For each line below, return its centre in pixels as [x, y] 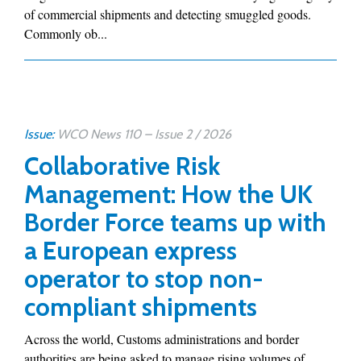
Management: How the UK [168, 194]
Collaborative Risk [122, 166]
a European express [131, 251]
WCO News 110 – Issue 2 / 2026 [144, 134]
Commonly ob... [66, 33]
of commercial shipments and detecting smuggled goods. [168, 14]
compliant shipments [141, 307]
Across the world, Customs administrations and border [162, 339]
